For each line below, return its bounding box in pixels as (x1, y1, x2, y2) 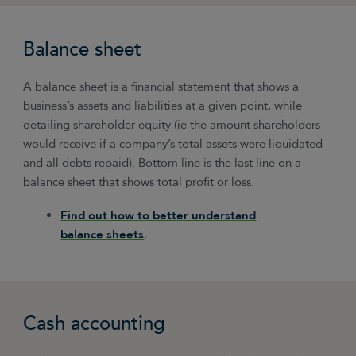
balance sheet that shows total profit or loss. (23, 173, 255, 191)
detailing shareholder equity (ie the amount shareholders (23, 116, 321, 133)
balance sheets (60, 226, 145, 244)
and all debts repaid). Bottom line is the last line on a (23, 154, 302, 172)
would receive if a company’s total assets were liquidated (23, 135, 323, 153)
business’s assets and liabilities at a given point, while (23, 97, 303, 114)
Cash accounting (23, 311, 166, 338)
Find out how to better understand (60, 207, 257, 225)
